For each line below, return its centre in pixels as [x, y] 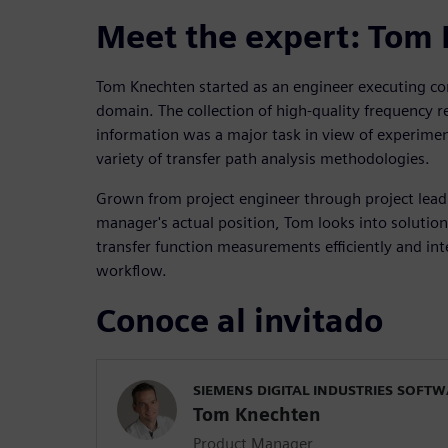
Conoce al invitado [239, 321]
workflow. [131, 271]
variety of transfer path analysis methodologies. [263, 159]
